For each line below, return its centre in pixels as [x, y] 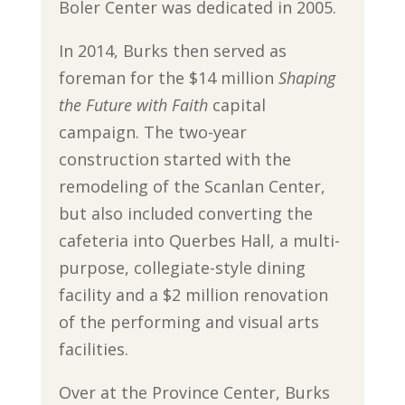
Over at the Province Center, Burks [194, 392]
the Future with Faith [133, 104]
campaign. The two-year [152, 132]
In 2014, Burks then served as [172, 50]
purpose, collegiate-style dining [182, 267]
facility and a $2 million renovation [193, 294]
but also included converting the [185, 213]
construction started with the [174, 159]
